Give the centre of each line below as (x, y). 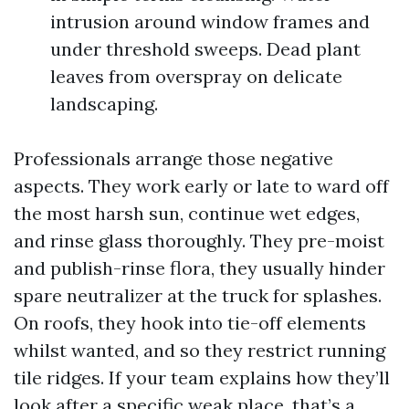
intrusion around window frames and (210, 21)
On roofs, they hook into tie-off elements (190, 323)
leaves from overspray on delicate (196, 76)
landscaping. (104, 104)
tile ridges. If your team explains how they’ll (202, 378)
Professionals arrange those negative (173, 158)
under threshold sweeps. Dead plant (205, 49)
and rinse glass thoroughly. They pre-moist (199, 241)
